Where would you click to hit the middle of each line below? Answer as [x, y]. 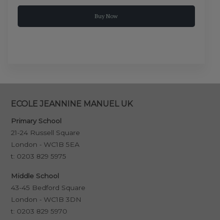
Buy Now [106, 16]
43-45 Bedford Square [48, 188]
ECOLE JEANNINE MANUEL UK [71, 104]
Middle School [35, 176]
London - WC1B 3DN [46, 200]
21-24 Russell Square [45, 133]
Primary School [36, 121]
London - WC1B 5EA [45, 145]
